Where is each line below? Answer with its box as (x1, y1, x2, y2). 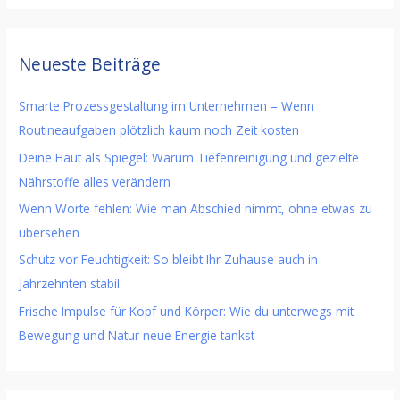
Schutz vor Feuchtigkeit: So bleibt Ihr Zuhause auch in (19, 251, 319, 269)
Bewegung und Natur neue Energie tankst (19, 326, 255, 344)
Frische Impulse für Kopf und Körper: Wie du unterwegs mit (19, 302, 354, 320)
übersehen (19, 223, 80, 241)
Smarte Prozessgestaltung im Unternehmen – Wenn (19, 97, 315, 115)
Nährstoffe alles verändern (19, 172, 171, 190)
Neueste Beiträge (19, 53, 162, 77)
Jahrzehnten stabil (19, 275, 121, 293)
